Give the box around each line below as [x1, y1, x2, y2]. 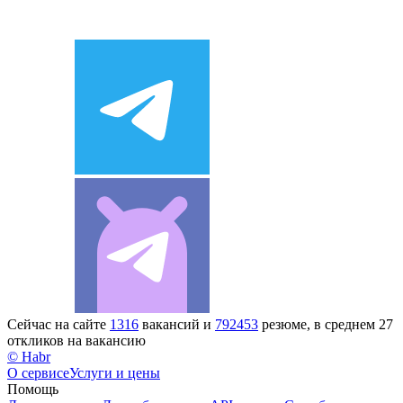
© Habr [7, 348, 50, 364]
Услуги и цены [69, 364, 160, 381]
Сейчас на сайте [7, 316, 110, 332]
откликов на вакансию [7, 332, 146, 348]
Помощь [7, 381, 58, 397]
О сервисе [7, 364, 69, 381]
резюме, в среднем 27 [258, 316, 393, 332]
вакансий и [139, 316, 215, 332]
